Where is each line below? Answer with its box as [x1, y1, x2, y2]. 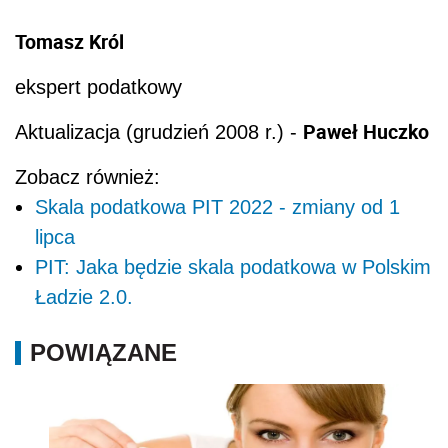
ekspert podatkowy [15, 76, 182, 99]
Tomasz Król [15, 28, 124, 56]
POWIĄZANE [30, 339, 177, 367]
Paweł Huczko [303, 118, 429, 146]
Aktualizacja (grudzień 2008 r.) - [15, 121, 303, 144]
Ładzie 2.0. [35, 286, 133, 309]
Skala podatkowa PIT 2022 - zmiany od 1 [35, 196, 400, 219]
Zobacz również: [15, 166, 160, 189]
